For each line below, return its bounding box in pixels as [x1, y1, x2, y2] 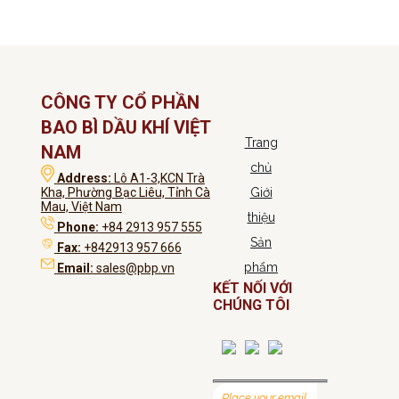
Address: [56, 171, 114, 186]
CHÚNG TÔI [213, 297, 289, 314]
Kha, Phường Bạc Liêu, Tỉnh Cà [40, 185, 210, 200]
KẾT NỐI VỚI [213, 280, 292, 297]
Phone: [56, 220, 99, 235]
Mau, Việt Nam [40, 199, 122, 215]
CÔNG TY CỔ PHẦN [40, 92, 199, 114]
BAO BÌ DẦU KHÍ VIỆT [40, 117, 210, 139]
